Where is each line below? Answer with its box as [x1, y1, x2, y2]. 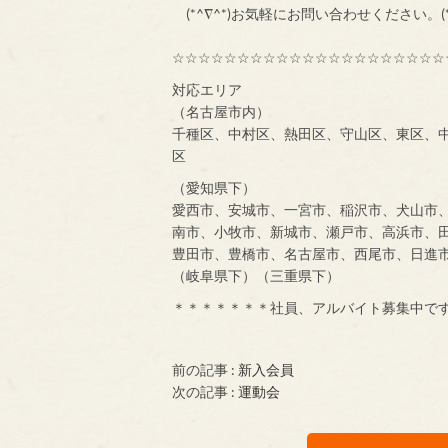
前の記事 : [172, 360, 238, 378]
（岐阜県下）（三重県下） [172, 266, 340, 284]
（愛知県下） [172, 178, 256, 196]
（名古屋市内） [172, 102, 270, 120]
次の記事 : [172, 382, 238, 400]
